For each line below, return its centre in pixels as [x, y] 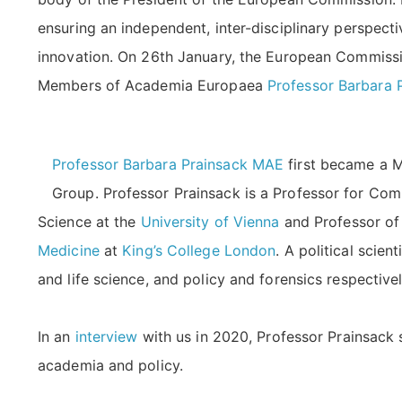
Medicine [69, 250]
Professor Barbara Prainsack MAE [168, 164]
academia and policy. [111, 365]
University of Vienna [210, 221]
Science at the [89, 221]
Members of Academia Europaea [153, 85]
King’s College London [199, 250]
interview [106, 336]
